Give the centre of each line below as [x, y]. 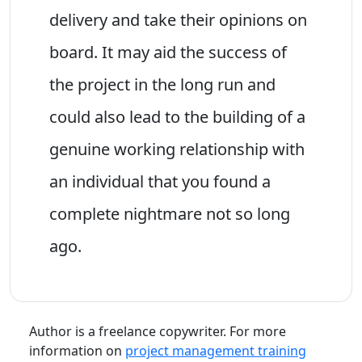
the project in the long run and [162, 84]
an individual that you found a [160, 181]
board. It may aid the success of [168, 52]
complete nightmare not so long [170, 213]
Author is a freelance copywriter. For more [158, 331]
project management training [216, 350]
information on [77, 350]
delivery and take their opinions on [178, 19]
